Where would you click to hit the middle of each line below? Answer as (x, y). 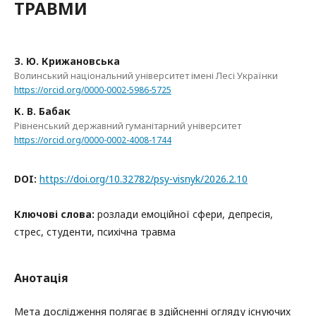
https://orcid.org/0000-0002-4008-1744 (93, 140)
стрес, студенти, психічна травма (95, 231)
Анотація (41, 278)
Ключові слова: (56, 214)
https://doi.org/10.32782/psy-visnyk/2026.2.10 (144, 178)
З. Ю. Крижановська (67, 61)
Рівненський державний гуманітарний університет (128, 125)
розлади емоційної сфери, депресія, (185, 214)
